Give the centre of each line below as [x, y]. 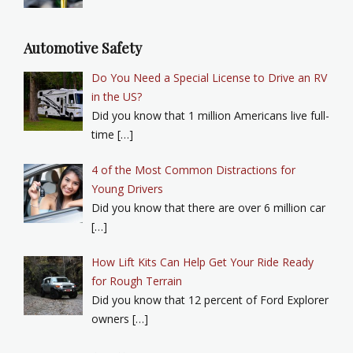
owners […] [119, 318]
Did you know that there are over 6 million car [208, 207]
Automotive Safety [83, 48]
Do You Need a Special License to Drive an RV [209, 77]
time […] [112, 134]
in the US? [116, 96]
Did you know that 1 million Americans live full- [210, 115]
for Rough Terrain [136, 281]
